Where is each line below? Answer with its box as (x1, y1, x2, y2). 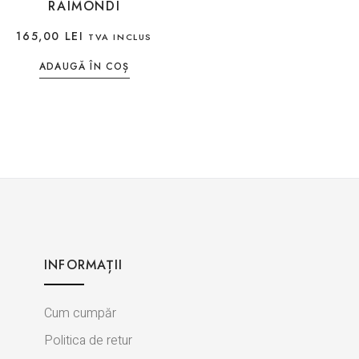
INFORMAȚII (43, 255, 123, 274)
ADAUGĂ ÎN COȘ (38, 58, 130, 74)
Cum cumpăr (43, 303, 116, 323)
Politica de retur (43, 330, 132, 350)
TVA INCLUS (88, 30, 153, 43)
